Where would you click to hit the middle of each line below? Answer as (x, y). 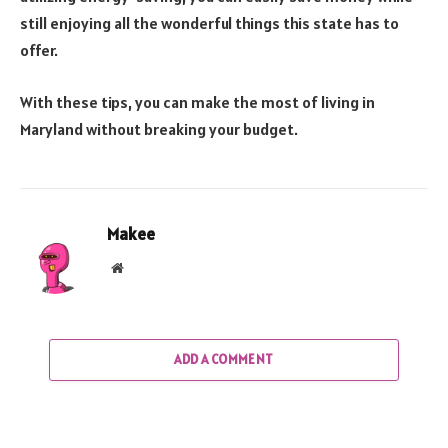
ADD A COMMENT (224, 359)
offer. (39, 50)
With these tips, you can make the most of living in (197, 101)
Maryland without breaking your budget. (159, 128)
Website (144, 266)
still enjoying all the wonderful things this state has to (209, 23)
